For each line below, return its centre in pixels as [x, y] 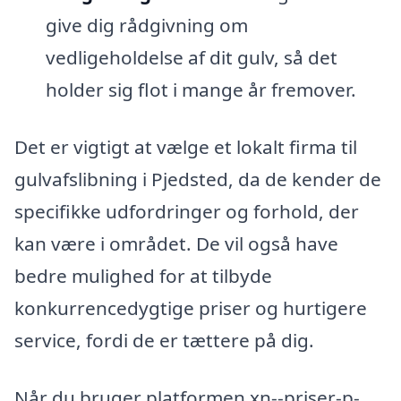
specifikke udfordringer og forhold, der [187, 212]
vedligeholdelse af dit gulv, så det [191, 58]
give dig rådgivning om [146, 26]
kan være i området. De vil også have [176, 244]
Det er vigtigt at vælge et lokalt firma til [186, 147]
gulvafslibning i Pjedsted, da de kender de [198, 179]
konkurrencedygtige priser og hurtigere [191, 308]
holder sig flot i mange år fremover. [200, 90]
